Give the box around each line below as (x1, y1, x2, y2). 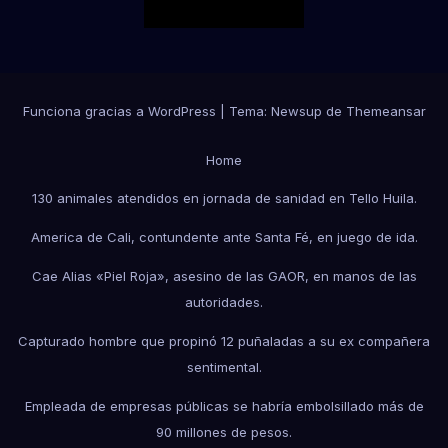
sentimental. (186, 358, 262, 375)
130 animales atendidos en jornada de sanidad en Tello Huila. (31, 190, 417, 207)
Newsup (270, 103, 322, 120)
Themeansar (345, 103, 426, 120)
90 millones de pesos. (156, 423, 292, 440)
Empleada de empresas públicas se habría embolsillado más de (24, 397, 424, 414)
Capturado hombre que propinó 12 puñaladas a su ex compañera (18, 332, 430, 349)
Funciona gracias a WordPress (22, 103, 220, 120)
